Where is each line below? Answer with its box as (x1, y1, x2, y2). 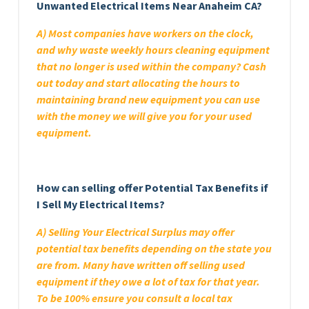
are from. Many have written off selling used (37, 257, 245, 272)
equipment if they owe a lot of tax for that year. (37, 274, 260, 288)
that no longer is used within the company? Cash (37, 59, 266, 73)
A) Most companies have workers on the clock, (37, 26, 254, 40)
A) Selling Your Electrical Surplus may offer (37, 224, 235, 239)
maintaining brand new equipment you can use (37, 92, 260, 106)
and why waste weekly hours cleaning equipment (37, 42, 270, 57)
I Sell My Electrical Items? (37, 197, 165, 211)
